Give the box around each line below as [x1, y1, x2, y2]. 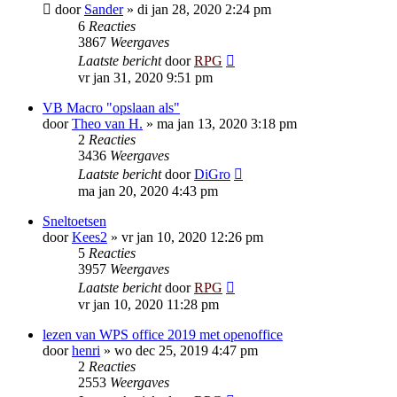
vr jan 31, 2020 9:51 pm [78, 70, 213, 85]
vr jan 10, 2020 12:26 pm [121, 230, 263, 245]
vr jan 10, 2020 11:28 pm [78, 297, 219, 312]
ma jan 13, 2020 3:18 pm [157, 116, 297, 131]
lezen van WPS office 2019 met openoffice [43, 327, 283, 342]
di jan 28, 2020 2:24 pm [137, 2, 271, 17]
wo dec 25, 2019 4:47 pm [114, 343, 258, 358]
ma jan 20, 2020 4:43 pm [78, 183, 218, 198]
